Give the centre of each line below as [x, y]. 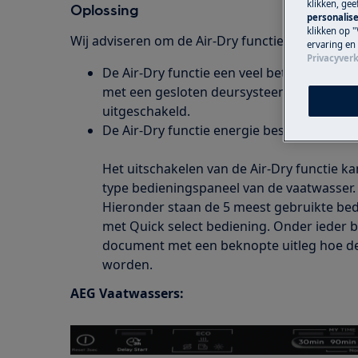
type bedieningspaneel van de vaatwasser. [229, 188]
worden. [127, 265]
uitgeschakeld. [146, 111]
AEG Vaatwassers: [127, 293]
